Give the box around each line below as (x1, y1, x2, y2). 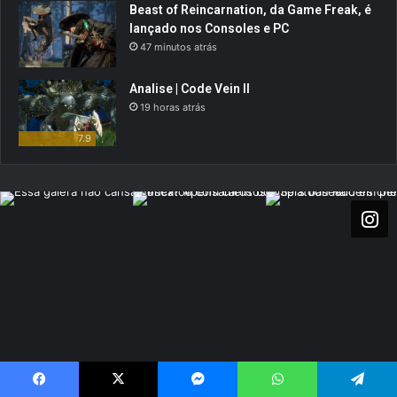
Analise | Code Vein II (129, 81, 250, 96)
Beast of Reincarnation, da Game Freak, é (129, 2, 371, 17)
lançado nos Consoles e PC (129, 20, 289, 35)
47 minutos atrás (140, 40, 217, 53)
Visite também (13, 364, 104, 381)
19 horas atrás (140, 100, 206, 113)
